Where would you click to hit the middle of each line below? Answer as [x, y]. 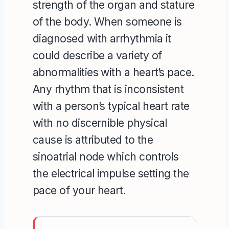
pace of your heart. [79, 190]
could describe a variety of [97, 55]
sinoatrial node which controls [106, 156]
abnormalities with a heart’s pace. [113, 72]
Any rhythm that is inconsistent [108, 89]
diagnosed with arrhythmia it [102, 38]
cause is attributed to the [93, 140]
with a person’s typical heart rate [111, 106]
